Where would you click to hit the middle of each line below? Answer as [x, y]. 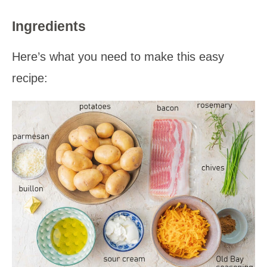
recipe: [30, 78]
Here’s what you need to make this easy [118, 57]
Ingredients [49, 27]
